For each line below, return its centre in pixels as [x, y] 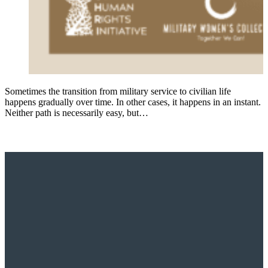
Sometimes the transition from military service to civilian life [118, 91]
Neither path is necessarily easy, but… [77, 112]
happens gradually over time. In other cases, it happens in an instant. [133, 102]
